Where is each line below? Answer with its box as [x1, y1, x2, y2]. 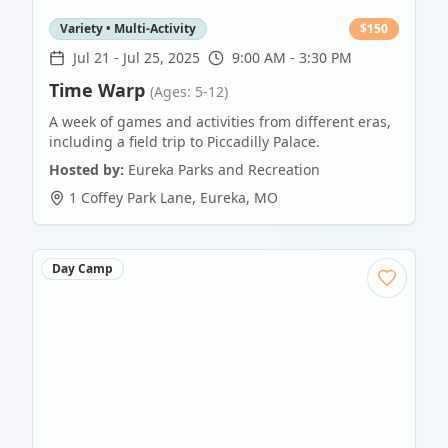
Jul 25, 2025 [123, 48, 200, 68]
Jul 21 [73, 48, 110, 68]
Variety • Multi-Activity [60, 20, 196, 38]
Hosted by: [49, 160, 124, 180]
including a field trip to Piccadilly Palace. [49, 132, 320, 152]
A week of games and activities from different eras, [49, 112, 391, 132]
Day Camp [52, 260, 113, 278]
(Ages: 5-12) [150, 82, 228, 102]
